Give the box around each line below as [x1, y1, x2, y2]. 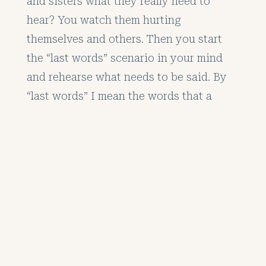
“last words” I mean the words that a [26, 90, 212, 103]
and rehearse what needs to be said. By [26, 71, 227, 84]
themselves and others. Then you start [26, 33, 222, 46]
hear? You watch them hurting [26, 14, 181, 27]
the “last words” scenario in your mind [26, 52, 223, 65]
